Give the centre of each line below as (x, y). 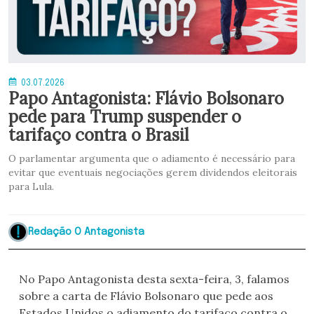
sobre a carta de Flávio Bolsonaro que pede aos (146, 296)
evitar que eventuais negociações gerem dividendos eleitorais (153, 173)
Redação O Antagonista (86, 232)
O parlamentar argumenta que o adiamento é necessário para (152, 159)
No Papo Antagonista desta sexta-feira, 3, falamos (154, 279)
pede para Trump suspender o (125, 117)
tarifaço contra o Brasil (98, 135)
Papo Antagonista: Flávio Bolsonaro (146, 99)
